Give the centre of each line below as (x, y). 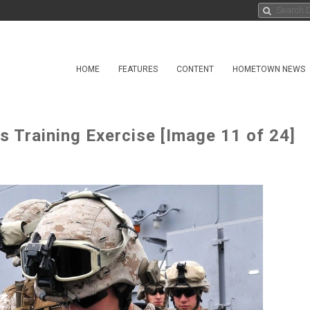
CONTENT (195, 69)
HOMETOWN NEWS (269, 69)
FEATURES (138, 69)
